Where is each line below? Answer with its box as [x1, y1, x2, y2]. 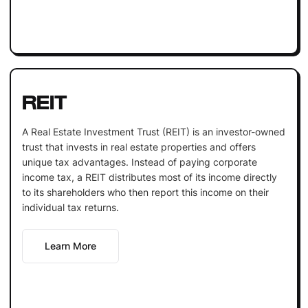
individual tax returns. [21, 201, 119, 213]
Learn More [44, 239, 96, 252]
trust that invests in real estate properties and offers [21, 140, 256, 153]
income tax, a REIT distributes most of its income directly [21, 170, 277, 183]
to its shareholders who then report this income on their [21, 186, 269, 198]
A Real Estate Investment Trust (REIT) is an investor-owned [21, 125, 285, 137]
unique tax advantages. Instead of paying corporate [21, 155, 257, 168]
